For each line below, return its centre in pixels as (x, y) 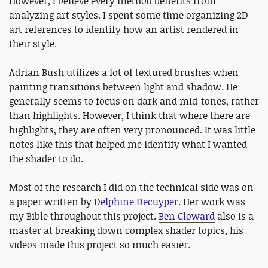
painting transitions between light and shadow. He (123, 87)
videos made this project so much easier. (101, 245)
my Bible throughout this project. (84, 216)
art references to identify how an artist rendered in (124, 30)
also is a (234, 216)
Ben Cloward (187, 216)
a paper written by (51, 202)
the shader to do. (46, 159)
